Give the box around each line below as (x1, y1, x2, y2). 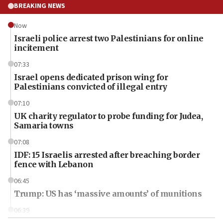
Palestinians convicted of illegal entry (14, 81, 167, 92)
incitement (14, 42, 58, 53)
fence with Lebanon (14, 159, 93, 169)
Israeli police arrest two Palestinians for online (14, 33, 204, 43)
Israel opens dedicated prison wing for (14, 72, 168, 82)
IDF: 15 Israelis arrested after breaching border (14, 149, 200, 160)
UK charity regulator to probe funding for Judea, (14, 111, 203, 121)
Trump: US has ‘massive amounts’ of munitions (14, 188, 202, 199)
